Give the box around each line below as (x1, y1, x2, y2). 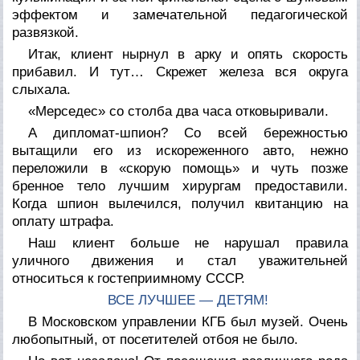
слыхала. (12, 81, 72, 97)
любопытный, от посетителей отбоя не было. (12, 331, 299, 347)
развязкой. (12, 24, 80, 40)
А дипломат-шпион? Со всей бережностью (28, 125, 348, 141)
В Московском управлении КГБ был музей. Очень (28, 313, 348, 329)
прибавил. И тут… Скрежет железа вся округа (12, 63, 348, 80)
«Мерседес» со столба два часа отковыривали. (28, 103, 329, 119)
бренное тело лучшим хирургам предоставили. (12, 178, 348, 194)
